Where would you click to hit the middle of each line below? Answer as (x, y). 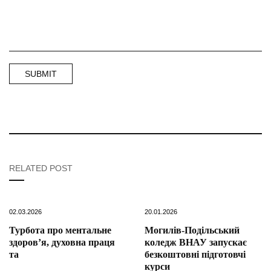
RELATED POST (41, 168)
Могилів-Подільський (192, 230)
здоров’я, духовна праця (62, 242)
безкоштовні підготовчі (195, 254)
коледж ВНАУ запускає (196, 242)
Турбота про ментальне (60, 230)
